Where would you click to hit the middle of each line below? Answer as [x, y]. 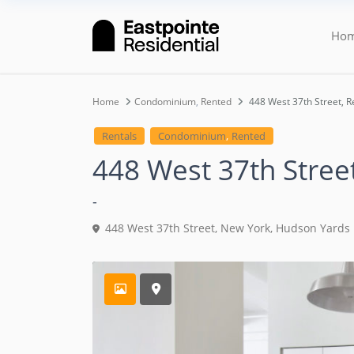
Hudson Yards [313, 228]
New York [245, 228]
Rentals [119, 136]
